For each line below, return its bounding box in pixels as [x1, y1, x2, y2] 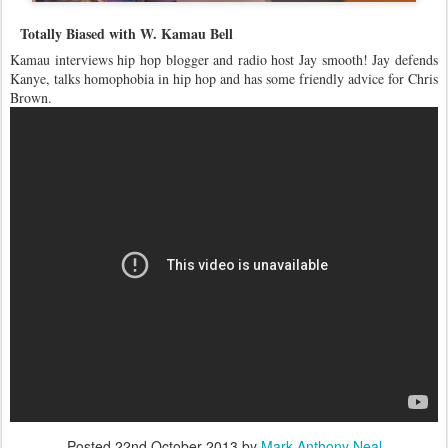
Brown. [10, 87, 52, 107]
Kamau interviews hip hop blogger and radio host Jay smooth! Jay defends [10, 49, 438, 69]
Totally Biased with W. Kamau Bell [20, 22, 233, 44]
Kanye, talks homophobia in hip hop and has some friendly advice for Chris [10, 68, 438, 88]
